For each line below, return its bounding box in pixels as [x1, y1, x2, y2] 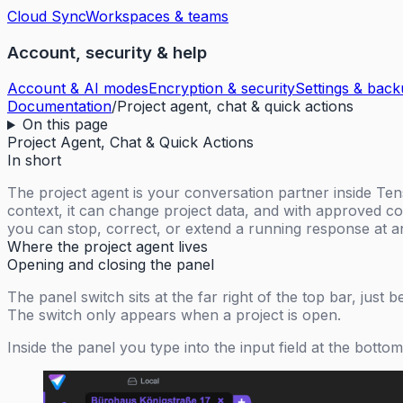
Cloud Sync [7, 7, 85, 25]
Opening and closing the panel [7, 255, 214, 274]
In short [7, 151, 61, 170]
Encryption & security [148, 79, 295, 98]
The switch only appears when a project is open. [7, 306, 341, 325]
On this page [22, 115, 108, 134]
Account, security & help [7, 41, 207, 63]
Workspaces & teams [85, 7, 228, 25]
